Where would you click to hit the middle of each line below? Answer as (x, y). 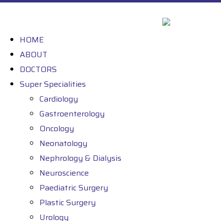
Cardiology (59, 99)
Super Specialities (53, 84)
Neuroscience (64, 173)
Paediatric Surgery (74, 187)
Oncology (57, 128)
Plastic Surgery (68, 202)
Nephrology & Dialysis (80, 158)
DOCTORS (38, 69)
